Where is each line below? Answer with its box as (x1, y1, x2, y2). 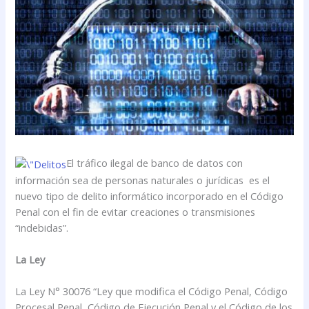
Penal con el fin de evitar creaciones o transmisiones (15, 204, 256, 219)
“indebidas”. (15, 220, 69, 235)
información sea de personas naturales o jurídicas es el (15, 172, 270, 187)
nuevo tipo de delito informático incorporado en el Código (15, 188, 284, 203)
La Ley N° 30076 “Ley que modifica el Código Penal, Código (15, 284, 288, 299)
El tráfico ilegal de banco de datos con (66, 156, 243, 170)
